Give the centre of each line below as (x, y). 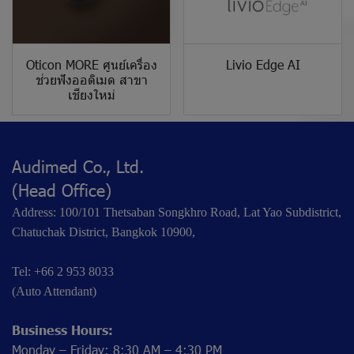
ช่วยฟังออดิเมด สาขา (91, 79)
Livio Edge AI (263, 64)
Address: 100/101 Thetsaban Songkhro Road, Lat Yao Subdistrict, (177, 212)
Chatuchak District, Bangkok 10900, (104, 232)
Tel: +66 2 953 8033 (63, 271)
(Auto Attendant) (54, 291)
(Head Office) (62, 189)
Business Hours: (62, 329)
